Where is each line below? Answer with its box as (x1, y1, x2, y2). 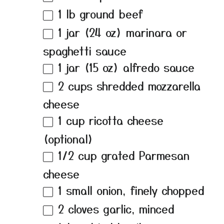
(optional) (43, 130, 93, 147)
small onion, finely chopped (62, 182, 204, 198)
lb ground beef (62, 5, 143, 21)
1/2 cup (58, 147, 97, 163)
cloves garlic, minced (64, 200, 174, 217)
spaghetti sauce (43, 42, 126, 58)
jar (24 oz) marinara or (62, 23, 187, 40)
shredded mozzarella (92, 77, 200, 93)
